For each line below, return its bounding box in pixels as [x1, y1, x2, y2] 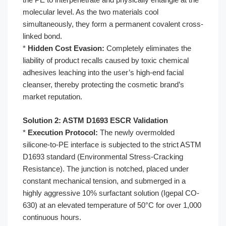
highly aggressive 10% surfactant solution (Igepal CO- [23, 188, 199, 197]
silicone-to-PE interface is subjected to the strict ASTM [23, 140, 201, 149]
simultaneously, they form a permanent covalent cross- [23, 20, 203, 28]
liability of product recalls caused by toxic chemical [23, 56, 189, 65]
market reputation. [23, 92, 82, 101]
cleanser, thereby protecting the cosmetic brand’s [23, 80, 184, 89]
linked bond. [23, 32, 62, 40]
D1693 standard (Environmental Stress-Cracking [23, 152, 183, 161]
